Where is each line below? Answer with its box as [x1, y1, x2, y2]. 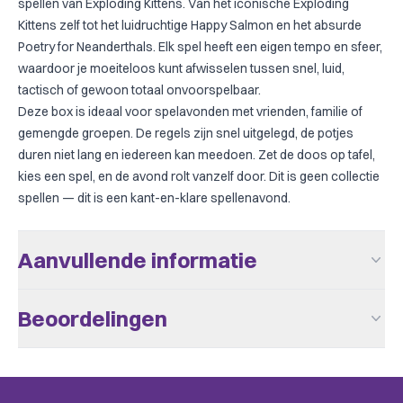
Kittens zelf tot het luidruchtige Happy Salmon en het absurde [18, 17, 362, 33]
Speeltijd [32, 362, 88, 378]
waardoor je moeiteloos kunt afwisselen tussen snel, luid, [18, 60, 345, 76]
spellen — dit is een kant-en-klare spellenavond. [18, 190, 291, 206]
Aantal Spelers [32, 297, 125, 313]
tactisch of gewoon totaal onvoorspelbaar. [18, 82, 261, 98]
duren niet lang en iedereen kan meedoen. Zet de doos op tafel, [18, 147, 375, 163]
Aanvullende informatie [18, 246, 257, 273]
